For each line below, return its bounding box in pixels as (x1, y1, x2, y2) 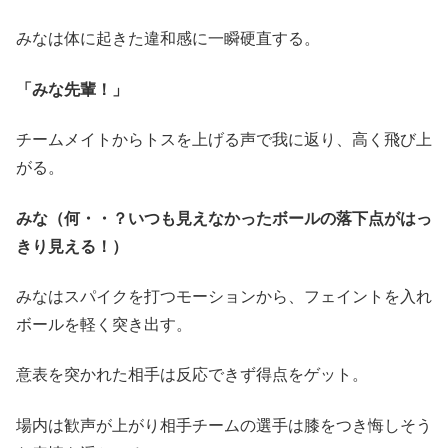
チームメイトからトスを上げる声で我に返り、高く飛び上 (16, 131, 432, 149)
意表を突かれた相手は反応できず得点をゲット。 (16, 366, 368, 384)
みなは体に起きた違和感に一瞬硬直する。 (16, 30, 320, 48)
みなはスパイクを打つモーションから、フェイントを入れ (16, 287, 432, 305)
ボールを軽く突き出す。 (16, 315, 192, 333)
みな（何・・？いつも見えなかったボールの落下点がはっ (16, 209, 432, 227)
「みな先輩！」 (16, 80, 128, 98)
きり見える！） (16, 237, 128, 255)
